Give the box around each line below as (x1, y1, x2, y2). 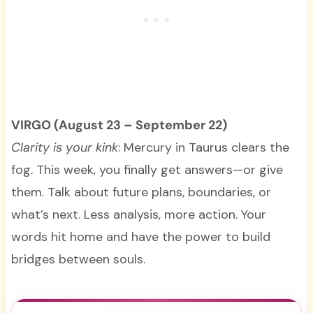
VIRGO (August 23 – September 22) (10, 117, 227, 134)
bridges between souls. (10, 251, 145, 268)
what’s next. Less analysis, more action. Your (10, 206, 266, 224)
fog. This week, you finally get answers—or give (10, 161, 283, 179)
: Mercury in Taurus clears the (117, 139, 289, 156)
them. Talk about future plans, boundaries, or (10, 184, 271, 201)
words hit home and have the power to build (10, 228, 270, 246)
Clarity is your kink (10, 139, 118, 156)
